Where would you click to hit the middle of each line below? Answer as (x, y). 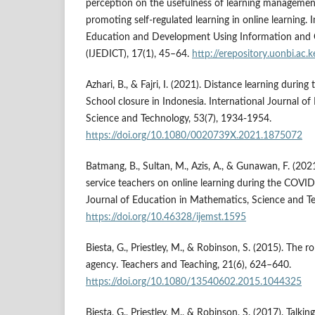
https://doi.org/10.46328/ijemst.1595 (166, 217)
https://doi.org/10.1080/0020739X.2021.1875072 (194, 135)
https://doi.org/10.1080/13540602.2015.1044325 (194, 282)
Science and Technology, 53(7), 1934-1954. (179, 118)
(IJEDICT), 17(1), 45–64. (139, 54)
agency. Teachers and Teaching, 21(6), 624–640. (188, 265)
